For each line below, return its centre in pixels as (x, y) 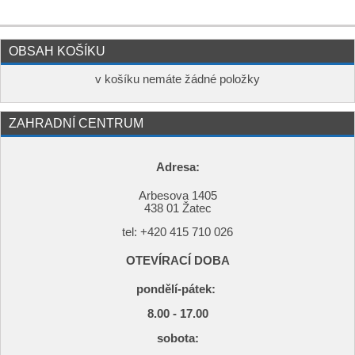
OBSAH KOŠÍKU (57, 50)
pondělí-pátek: (177, 289)
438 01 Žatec (177, 208)
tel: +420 (146, 233)
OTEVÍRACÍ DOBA (177, 261)
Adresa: (177, 167)
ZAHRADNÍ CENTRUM (76, 122)
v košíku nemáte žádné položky (177, 79)
